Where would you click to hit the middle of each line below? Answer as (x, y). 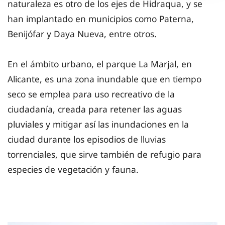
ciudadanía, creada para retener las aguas (95, 109)
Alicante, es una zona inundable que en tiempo (104, 79)
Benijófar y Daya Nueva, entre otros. (83, 34)
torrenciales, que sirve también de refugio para (104, 154)
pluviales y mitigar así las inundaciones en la (98, 124)
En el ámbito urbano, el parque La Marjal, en (100, 64)
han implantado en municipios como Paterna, (101, 19)
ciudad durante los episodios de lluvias (87, 139)
